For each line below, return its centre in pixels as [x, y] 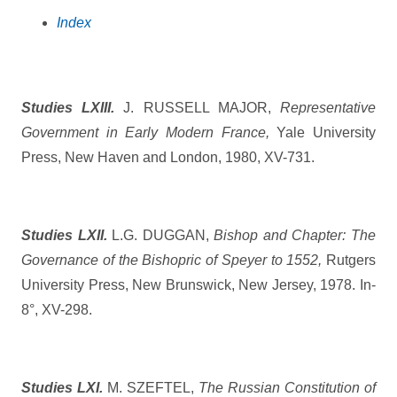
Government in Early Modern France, [145, 133]
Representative [328, 108]
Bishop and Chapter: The [295, 236]
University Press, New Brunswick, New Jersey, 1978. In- [198, 285]
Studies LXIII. [68, 108]
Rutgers [349, 261]
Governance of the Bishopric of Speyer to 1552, [172, 261]
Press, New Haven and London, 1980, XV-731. [168, 158]
